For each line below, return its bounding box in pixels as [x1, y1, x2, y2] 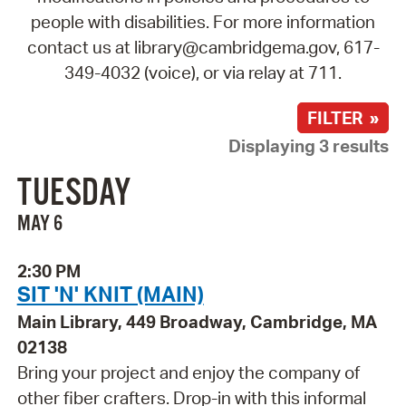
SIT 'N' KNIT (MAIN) [16, 280, 204, 308]
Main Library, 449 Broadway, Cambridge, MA [16, 311, 377, 333]
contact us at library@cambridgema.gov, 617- [26, 35, 380, 58]
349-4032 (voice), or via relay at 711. [64, 61, 342, 83]
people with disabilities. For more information [31, 10, 375, 33]
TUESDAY [16, 171, 130, 217]
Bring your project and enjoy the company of [16, 362, 360, 384]
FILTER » [307, 106, 380, 129]
